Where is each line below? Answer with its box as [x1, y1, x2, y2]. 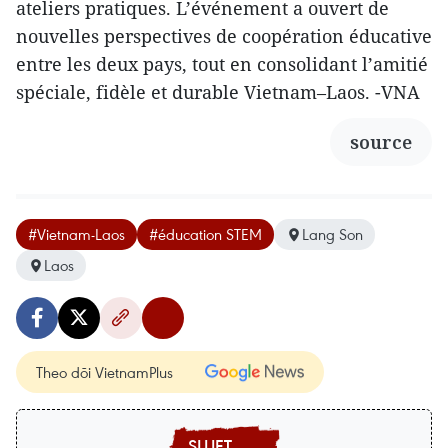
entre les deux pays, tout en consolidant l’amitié [16, 52, 428, 77]
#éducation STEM [149, 224, 262, 245]
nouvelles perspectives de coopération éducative [16, 24, 432, 49]
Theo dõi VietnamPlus [36, 362, 173, 383]
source [350, 130, 412, 155]
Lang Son [302, 224, 363, 245]
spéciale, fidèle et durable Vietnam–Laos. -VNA [16, 80, 420, 105]
